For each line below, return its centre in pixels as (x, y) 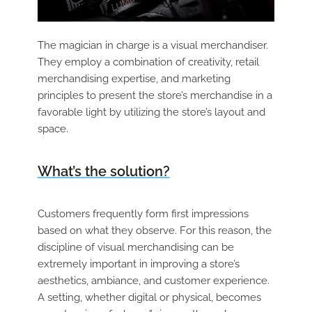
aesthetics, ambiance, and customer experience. (153, 281)
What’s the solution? (103, 172)
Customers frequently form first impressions (143, 214)
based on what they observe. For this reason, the (154, 231)
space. (53, 129)
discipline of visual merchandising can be (135, 248)
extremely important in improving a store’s (138, 264)
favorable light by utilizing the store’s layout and (151, 112)
